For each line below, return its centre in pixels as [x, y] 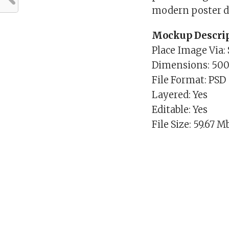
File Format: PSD [189, 80]
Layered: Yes [180, 95]
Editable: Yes [180, 109]
